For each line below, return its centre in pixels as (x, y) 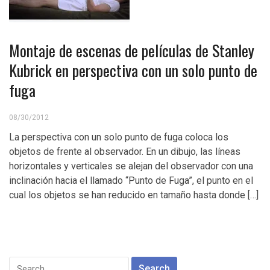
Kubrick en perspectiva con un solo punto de (133, 70)
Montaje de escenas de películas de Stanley (132, 50)
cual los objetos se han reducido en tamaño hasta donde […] (134, 195)
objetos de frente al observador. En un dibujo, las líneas (125, 152)
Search (24, 263)
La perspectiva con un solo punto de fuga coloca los (119, 137)
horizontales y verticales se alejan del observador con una (131, 166)
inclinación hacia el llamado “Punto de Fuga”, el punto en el (131, 181)
